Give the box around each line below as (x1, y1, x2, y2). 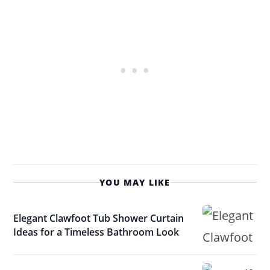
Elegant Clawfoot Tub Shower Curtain (13, 212, 184, 225)
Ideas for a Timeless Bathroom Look (13, 225, 180, 239)
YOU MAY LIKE (99, 177, 171, 189)
